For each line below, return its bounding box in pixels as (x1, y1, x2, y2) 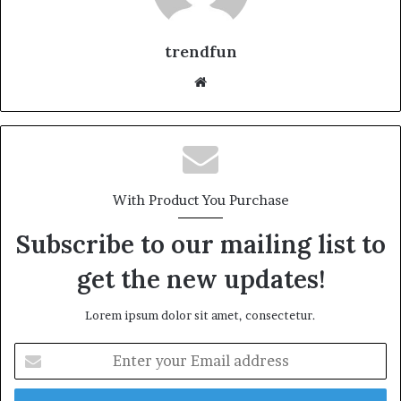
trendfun (164, 41, 237, 63)
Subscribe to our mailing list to (15, 228, 386, 261)
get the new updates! (76, 263, 325, 296)
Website (206, 73, 257, 90)
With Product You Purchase (112, 192, 289, 209)
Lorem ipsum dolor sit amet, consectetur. (85, 308, 316, 323)
